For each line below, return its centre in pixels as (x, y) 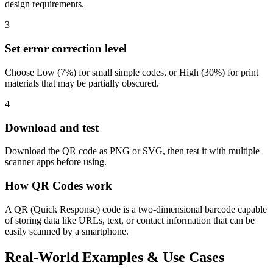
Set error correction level (66, 49)
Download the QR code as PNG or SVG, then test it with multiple (132, 151)
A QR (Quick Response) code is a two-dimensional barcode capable (136, 209)
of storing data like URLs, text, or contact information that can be (130, 220)
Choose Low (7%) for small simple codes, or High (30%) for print (132, 72)
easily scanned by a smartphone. (67, 231)
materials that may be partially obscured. (82, 83)
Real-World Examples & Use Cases (115, 257)
